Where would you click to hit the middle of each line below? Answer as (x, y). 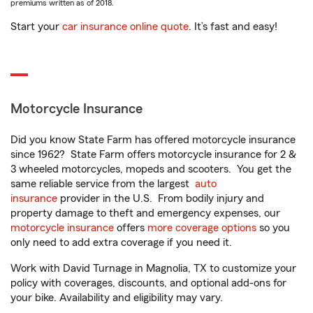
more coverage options (202, 228)
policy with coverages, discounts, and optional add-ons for (148, 283)
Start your (36, 27)
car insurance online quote (125, 27)
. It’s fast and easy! (233, 27)
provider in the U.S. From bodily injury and (161, 198)
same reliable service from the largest (103, 184)
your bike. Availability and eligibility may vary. (117, 298)
